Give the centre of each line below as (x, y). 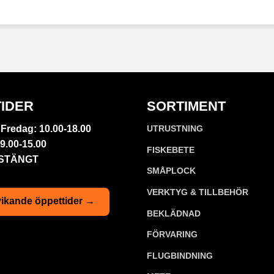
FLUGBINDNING (180, 255)
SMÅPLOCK (171, 171)
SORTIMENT (186, 106)
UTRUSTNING (175, 129)
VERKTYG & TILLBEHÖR (198, 192)
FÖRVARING (172, 235)
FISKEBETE (171, 150)
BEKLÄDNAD (174, 213)
